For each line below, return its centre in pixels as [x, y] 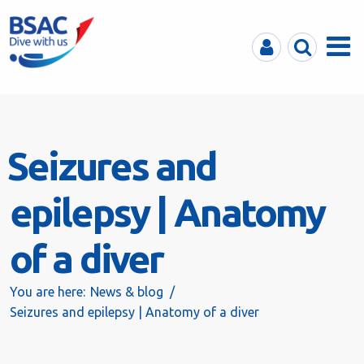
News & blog [127, 292]
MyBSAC [277, 42]
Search [308, 42]
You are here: [48, 292]
